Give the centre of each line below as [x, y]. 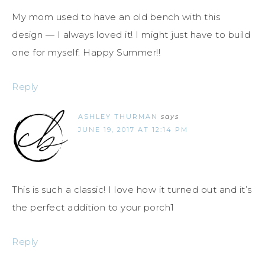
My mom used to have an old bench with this [116, 17]
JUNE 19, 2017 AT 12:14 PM [133, 130]
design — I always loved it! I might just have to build [131, 35]
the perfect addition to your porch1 [93, 208]
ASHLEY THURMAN [118, 117]
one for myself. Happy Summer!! [86, 53]
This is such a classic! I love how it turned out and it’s [132, 190]
